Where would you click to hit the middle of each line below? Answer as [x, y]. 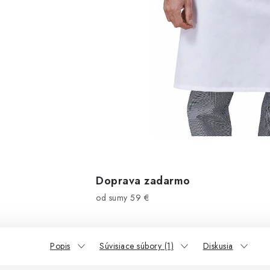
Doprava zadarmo [143, 181]
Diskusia [218, 246]
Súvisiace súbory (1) [137, 246]
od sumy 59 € [122, 198]
